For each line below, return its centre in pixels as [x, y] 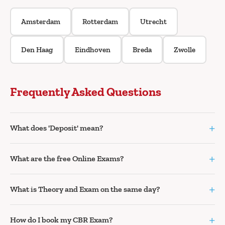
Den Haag [37, 50]
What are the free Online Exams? [67, 159]
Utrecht [153, 22]
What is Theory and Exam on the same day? [85, 189]
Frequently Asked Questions [86, 92]
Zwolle [185, 50]
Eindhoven [93, 50]
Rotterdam [100, 22]
